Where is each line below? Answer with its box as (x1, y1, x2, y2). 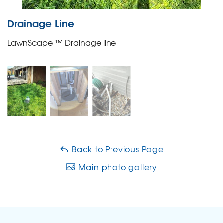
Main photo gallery (75, 161, 158, 173)
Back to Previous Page (69, 143, 164, 155)
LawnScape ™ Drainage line (7, 36, 116, 48)
